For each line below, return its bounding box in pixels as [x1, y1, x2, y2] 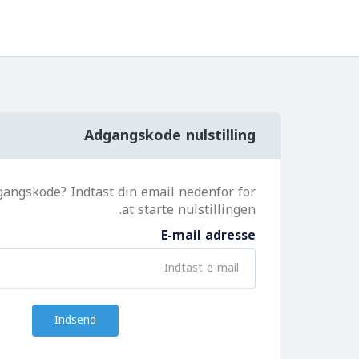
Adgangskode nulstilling [84, 122, 256, 149]
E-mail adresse [161, 223, 256, 248]
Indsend [54, 309, 96, 331]
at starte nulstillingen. [122, 197, 256, 222]
